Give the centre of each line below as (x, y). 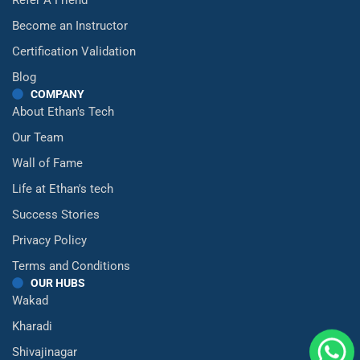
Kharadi (32, 326)
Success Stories (56, 214)
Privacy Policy (49, 240)
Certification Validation (74, 51)
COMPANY (57, 94)
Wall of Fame (47, 163)
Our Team (38, 137)
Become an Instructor (70, 25)
